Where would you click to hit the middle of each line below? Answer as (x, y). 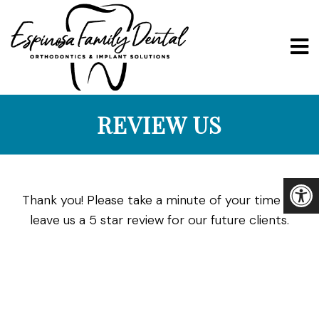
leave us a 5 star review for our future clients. (159, 220)
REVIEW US (159, 124)
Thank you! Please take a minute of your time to (159, 200)
